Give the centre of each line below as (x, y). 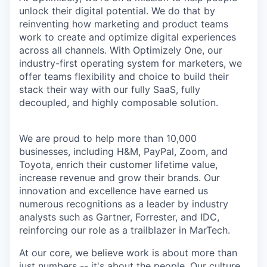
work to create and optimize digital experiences (128, 37)
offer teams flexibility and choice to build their (124, 76)
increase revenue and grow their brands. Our (119, 178)
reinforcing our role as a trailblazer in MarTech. (125, 230)
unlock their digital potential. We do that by (117, 11)
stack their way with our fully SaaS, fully (110, 89)
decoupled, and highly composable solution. (119, 103)
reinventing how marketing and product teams (124, 24)
